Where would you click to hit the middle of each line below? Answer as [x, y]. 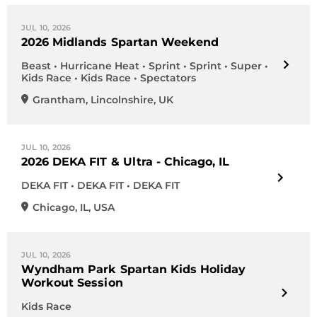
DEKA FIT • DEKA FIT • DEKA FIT [100, 185]
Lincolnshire [122, 100]
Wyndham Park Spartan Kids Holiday [134, 269]
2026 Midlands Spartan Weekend [120, 42]
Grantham [59, 100]
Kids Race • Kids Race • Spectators [109, 78]
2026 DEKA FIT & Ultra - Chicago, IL [126, 162]
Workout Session [72, 283]
